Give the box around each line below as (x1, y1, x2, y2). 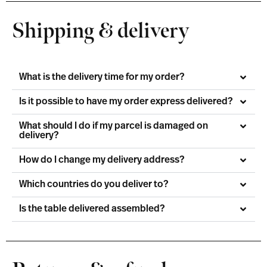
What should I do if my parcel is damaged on (19, 121, 208, 131)
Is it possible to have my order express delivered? (19, 97, 232, 107)
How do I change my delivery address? (19, 155, 184, 165)
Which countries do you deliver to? (19, 179, 168, 190)
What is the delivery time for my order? (19, 72, 184, 82)
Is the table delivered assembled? (19, 204, 164, 214)
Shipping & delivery (12, 18, 189, 44)
